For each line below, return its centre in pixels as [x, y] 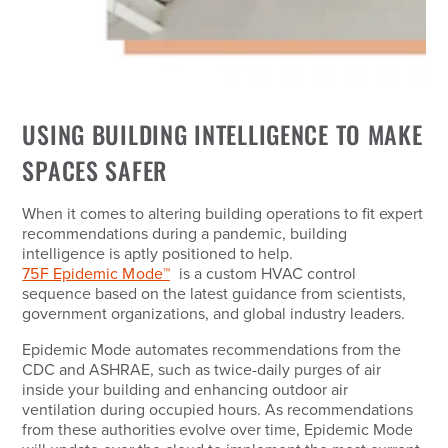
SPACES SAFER [95, 170]
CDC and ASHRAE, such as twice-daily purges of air [202, 370]
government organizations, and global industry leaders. [216, 314]
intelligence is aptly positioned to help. [160, 254]
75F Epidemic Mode [92, 274]
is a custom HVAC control [265, 274]
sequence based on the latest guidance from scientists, [214, 294]
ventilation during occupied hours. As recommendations [218, 410]
